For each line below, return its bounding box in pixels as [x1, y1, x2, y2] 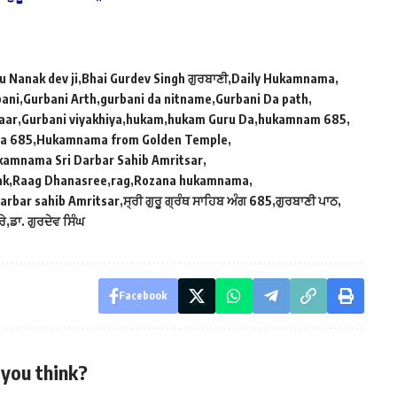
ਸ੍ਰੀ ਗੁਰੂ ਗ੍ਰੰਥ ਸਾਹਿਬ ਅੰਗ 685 [123, 192, 272, 208]
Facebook [118, 288, 167, 302]
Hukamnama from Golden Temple [36, 131, 228, 147]
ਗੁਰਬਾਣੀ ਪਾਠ [276, 192, 338, 208]
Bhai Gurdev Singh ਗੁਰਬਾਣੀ [82, 70, 228, 86]
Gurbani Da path [215, 90, 308, 106]
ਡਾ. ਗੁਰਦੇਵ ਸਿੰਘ [10, 213, 84, 229]
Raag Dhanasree [12, 172, 107, 188]
